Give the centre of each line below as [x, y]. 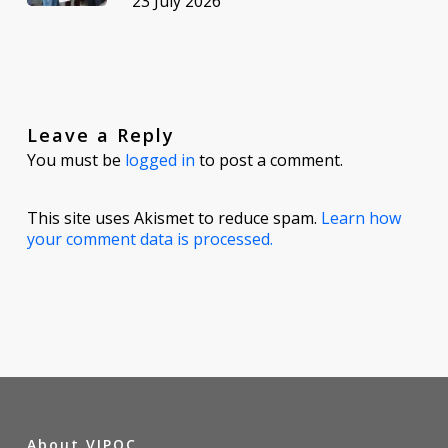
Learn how [360, 218]
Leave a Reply [100, 135]
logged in [159, 160]
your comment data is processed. [149, 239]
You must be [75, 160]
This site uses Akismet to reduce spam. [173, 218]
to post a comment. [268, 160]
